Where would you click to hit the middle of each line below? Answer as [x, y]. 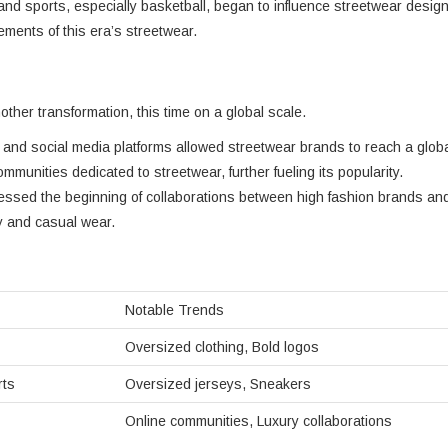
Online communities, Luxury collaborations [258, 421]
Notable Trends [174, 310]
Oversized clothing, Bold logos [222, 347]
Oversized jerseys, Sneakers [218, 384]
